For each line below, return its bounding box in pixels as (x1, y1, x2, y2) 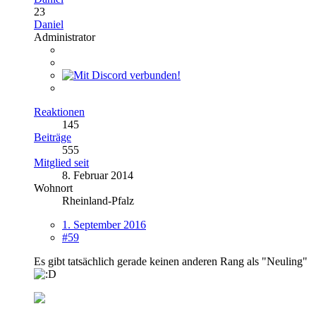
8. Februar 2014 (62, 169, 133, 181)
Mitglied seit (34, 156, 89, 169)
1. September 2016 (62, 218, 146, 231)
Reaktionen (34, 105, 85, 118)
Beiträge (34, 130, 71, 143)
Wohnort (34, 181, 73, 194)
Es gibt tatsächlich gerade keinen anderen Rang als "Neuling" (34, 255, 308, 267)
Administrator (34, 30, 95, 43)
